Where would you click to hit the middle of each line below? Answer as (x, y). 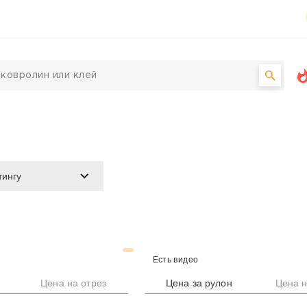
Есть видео (175, 258)
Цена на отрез (73, 282)
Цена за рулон (199, 282)
